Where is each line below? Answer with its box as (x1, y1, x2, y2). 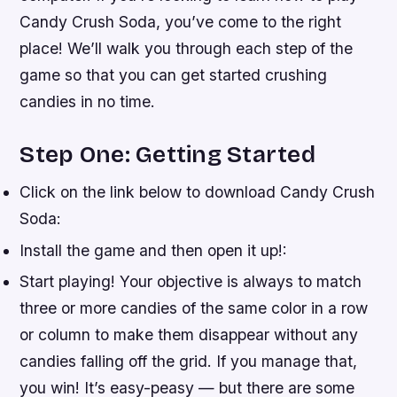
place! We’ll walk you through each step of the (19, 39, 354, 58)
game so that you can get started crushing (19, 66, 328, 84)
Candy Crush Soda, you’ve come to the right (19, 12, 342, 31)
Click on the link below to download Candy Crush (19, 183, 376, 202)
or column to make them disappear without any (19, 324, 359, 344)
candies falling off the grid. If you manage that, (19, 351, 358, 370)
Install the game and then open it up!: (19, 240, 288, 260)
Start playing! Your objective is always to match (19, 271, 362, 291)
